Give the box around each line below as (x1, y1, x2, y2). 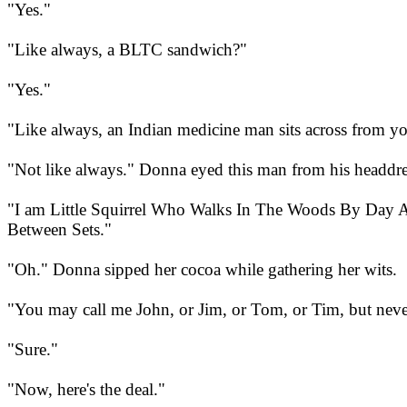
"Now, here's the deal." (7, 380, 165, 400)
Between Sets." (7, 220, 112, 240)
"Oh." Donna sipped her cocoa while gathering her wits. (7, 260, 397, 280)
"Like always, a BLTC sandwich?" (7, 40, 247, 60)
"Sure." (7, 340, 58, 360)
